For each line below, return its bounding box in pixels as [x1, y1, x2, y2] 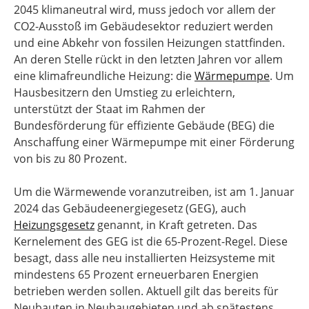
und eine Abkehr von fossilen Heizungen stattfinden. [14, 35, 285, 50]
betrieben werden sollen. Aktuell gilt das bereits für [14, 283, 279, 299]
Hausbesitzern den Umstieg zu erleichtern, [14, 85, 235, 100]
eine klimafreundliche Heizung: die [14, 68, 195, 83]
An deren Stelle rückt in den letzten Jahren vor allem [14, 52, 283, 67]
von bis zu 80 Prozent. [14, 151, 127, 166]
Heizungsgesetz [14, 217, 94, 232]
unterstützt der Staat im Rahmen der [14, 101, 206, 117]
